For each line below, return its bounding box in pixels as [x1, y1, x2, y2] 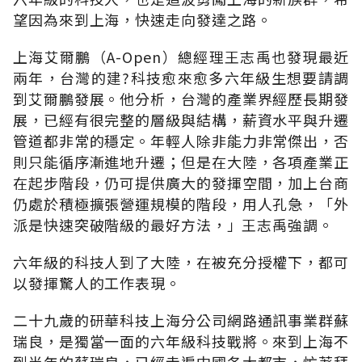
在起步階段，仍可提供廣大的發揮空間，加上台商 [13, 171, 349, 193]
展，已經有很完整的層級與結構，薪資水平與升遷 [13, 108, 349, 130]
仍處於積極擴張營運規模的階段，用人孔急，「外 [13, 192, 349, 214]
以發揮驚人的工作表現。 [13, 271, 181, 293]
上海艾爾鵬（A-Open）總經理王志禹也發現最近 [13, 45, 349, 67]
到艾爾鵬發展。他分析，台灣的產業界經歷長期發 [13, 87, 349, 109]
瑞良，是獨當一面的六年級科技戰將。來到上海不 [13, 330, 349, 351]
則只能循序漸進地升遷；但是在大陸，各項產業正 [13, 150, 349, 172]
